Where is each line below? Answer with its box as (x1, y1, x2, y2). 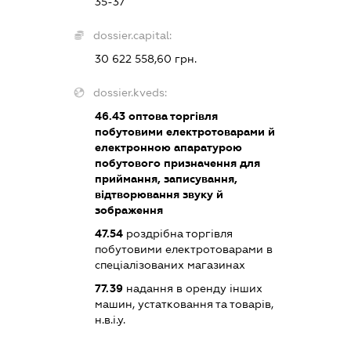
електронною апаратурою (95, 141, 243, 154)
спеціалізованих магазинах (95, 259, 246, 272)
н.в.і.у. (95, 313, 126, 327)
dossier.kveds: (93, 86, 168, 100)
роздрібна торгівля (123, 227, 233, 241)
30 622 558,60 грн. (95, 52, 197, 66)
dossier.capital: (93, 29, 172, 42)
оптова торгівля (125, 110, 219, 123)
